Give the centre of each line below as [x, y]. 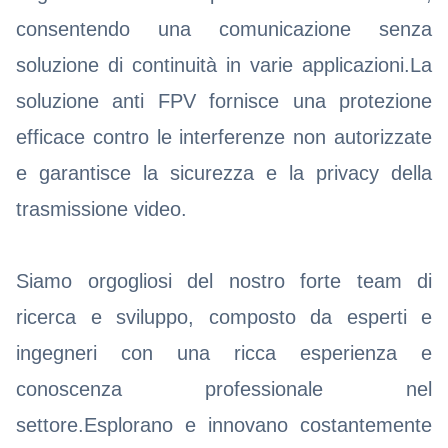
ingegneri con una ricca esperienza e [224, 352]
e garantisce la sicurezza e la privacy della [224, 172]
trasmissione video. [101, 208]
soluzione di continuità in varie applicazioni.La [224, 64]
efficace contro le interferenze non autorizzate [224, 136]
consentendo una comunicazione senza [224, 28]
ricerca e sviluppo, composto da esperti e [224, 316]
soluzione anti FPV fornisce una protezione [224, 100]
